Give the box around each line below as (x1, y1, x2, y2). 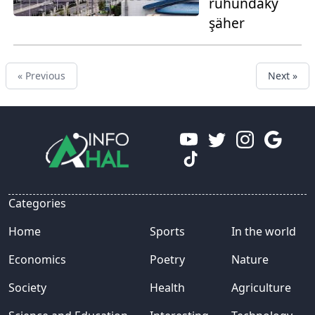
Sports (150, 224, 186, 240)
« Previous (18, 69, 65, 83)
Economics (8, 252, 66, 268)
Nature (231, 252, 269, 268)
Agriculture (231, 280, 291, 296)
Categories (8, 195, 66, 212)
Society (8, 280, 46, 296)
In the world (231, 224, 296, 240)
